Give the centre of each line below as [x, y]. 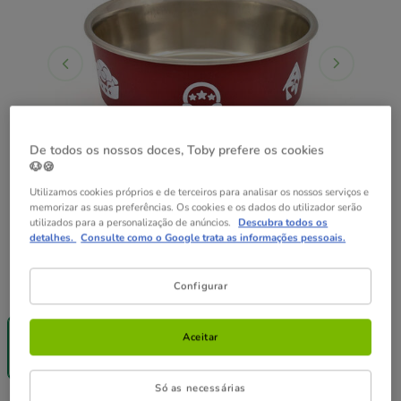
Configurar [200, 285]
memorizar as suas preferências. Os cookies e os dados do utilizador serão [196, 206]
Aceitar [200, 336]
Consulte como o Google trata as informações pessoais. [213, 237]
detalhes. [53, 237]
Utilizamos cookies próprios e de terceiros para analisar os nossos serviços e [200, 191]
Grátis [68, 332]
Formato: [43, 287]
